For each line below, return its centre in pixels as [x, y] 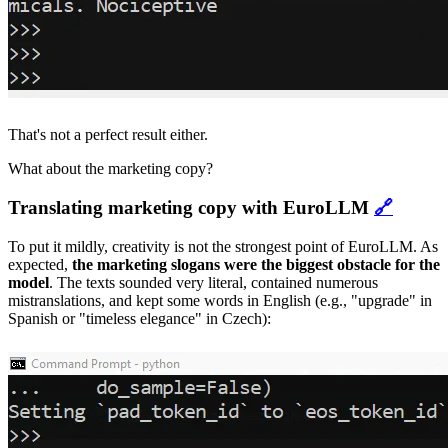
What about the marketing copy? [110, 169]
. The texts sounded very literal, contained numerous [213, 282]
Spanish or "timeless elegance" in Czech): [139, 318]
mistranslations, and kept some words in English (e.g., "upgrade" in [220, 300]
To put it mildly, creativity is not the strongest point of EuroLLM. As [223, 246]
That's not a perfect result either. [108, 135]
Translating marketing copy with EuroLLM [191, 207]
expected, [40, 264]
